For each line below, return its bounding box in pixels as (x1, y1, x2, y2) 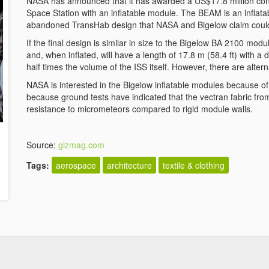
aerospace (56, 159, 96, 171)
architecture (107, 159, 152, 171)
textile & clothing (163, 159, 225, 171)
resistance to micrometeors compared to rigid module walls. (26, 103, 253, 115)
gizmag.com (58, 139, 104, 151)
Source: (26, 139, 58, 151)
